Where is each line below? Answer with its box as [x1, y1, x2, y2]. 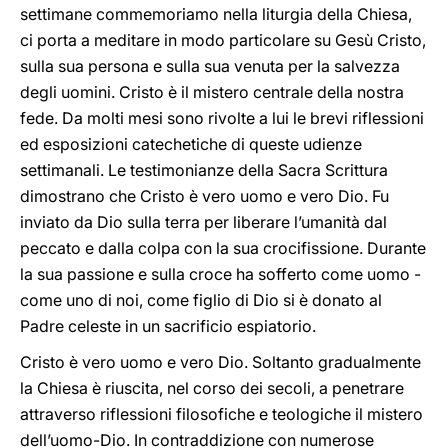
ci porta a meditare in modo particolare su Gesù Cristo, [20, 30, 426, 50]
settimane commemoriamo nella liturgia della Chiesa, [20, 4, 412, 24]
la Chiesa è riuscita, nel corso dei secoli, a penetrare [20, 378, 404, 398]
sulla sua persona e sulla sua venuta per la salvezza [20, 56, 400, 76]
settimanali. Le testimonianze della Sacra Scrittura [20, 160, 388, 180]
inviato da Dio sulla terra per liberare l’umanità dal [20, 212, 387, 232]
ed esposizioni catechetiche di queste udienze [20, 134, 362, 154]
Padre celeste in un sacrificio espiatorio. [20, 316, 316, 336]
